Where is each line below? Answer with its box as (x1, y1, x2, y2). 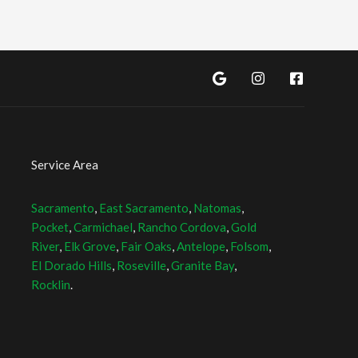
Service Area (31, 157, 99, 172)
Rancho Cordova (137, 220, 227, 234)
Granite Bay (171, 258, 235, 272)
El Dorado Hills (31, 258, 113, 272)
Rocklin (31, 277, 71, 292)
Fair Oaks (121, 239, 173, 253)
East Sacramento (99, 201, 189, 215)
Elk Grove (64, 239, 117, 253)
